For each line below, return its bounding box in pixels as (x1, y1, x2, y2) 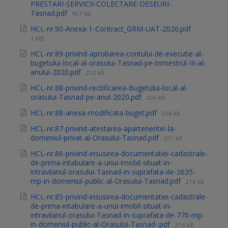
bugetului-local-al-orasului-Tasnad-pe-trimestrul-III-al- (31, 58, 206, 68)
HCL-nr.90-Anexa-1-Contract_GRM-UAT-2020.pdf (31, 24, 191, 34)
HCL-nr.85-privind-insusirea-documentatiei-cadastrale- (31, 192, 208, 202)
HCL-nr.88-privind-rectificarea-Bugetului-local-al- (31, 83, 188, 93)
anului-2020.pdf (31, 67, 83, 77)
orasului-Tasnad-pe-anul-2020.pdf (31, 92, 144, 102)
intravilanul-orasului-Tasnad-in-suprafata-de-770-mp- (31, 210, 205, 220)
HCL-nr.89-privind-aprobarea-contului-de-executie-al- (31, 49, 204, 59)
